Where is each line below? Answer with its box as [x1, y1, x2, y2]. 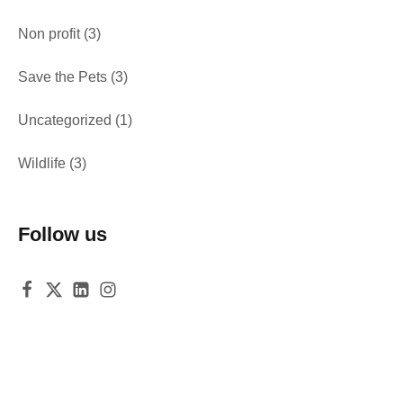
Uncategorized [18, 112, 112, 128]
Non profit [18, 26, 80, 41]
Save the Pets [18, 69, 107, 85]
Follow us [18, 223, 107, 246]
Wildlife [18, 156, 66, 171]
